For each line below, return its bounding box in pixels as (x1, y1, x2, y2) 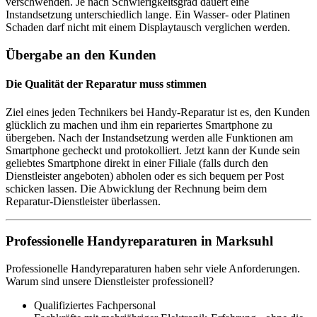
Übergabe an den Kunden (6, 47, 156, 62)
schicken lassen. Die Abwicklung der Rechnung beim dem (6, 182, 267, 195)
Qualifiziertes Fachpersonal (34, 299, 156, 311)
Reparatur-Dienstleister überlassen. (6, 195, 161, 207)
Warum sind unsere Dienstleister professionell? (6, 275, 214, 287)
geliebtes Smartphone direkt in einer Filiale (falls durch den (6, 156, 268, 169)
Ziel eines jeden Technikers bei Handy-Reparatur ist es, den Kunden (6, 105, 310, 118)
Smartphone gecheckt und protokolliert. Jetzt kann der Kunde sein (6, 144, 300, 156)
